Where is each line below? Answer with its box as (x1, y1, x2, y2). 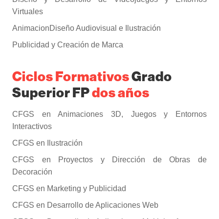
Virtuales (12, 7, 43, 16)
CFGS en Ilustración (12, 139, 83, 148)
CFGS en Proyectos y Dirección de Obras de (12, 155, 207, 164)
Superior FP (12, 84, 90, 101)
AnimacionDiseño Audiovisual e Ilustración (12, 24, 161, 33)
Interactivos (12, 122, 52, 131)
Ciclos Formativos (12, 67, 131, 85)
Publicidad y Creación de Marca (12, 41, 123, 49)
